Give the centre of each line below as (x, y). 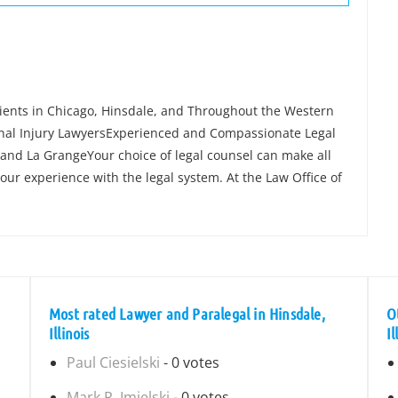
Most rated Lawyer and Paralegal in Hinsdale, (187, 314)
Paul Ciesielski (113, 362)
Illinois (69, 333)
